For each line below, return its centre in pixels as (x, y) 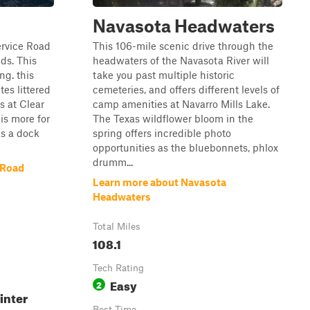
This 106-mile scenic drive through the (183, 46)
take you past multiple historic (164, 75)
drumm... (113, 162)
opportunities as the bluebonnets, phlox (185, 147)
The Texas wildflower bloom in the (173, 118)
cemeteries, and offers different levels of (186, 89)
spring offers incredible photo (162, 133)
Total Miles (117, 226)
